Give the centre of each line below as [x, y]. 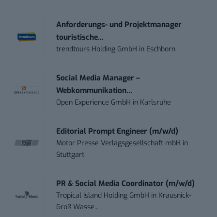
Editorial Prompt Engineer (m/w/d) [117, 132]
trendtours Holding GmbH [97, 49]
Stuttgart [70, 155]
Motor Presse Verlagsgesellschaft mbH [119, 143]
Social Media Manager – [98, 78]
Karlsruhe [156, 103]
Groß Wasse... [78, 207]
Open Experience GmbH [94, 103]
